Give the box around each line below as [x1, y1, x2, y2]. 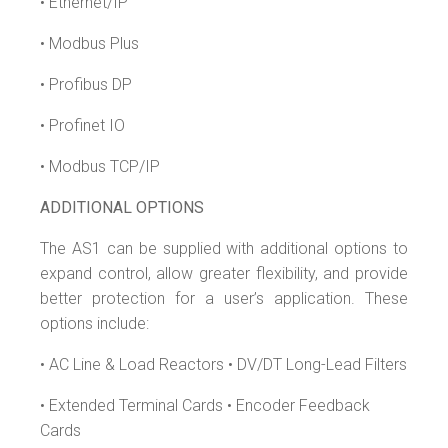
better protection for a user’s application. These [40, 288, 408, 308]
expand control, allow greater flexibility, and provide [40, 263, 408, 283]
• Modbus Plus [40, 33, 139, 53]
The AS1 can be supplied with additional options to [40, 238, 408, 258]
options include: [40, 313, 149, 333]
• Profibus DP [40, 74, 132, 94]
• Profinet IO [40, 115, 125, 135]
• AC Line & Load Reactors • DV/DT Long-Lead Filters [40, 354, 407, 374]
